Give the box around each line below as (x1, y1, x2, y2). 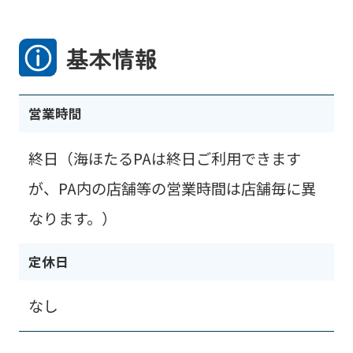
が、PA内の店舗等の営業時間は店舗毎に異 (28, 176, 316, 199)
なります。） (28, 206, 117, 229)
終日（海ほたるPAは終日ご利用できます (28, 147, 301, 169)
